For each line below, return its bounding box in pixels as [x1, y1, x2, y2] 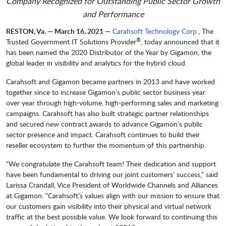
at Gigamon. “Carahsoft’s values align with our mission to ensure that [6, 191, 219, 201]
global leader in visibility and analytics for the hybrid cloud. [6, 58, 187, 68]
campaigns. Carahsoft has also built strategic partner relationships [6, 108, 209, 119]
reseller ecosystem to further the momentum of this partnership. [6, 140, 206, 150]
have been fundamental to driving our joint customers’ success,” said [6, 169, 218, 180]
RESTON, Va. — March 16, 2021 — [6, 26, 110, 36]
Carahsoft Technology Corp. [112, 26, 198, 36]
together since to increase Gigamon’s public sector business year [6, 87, 205, 97]
